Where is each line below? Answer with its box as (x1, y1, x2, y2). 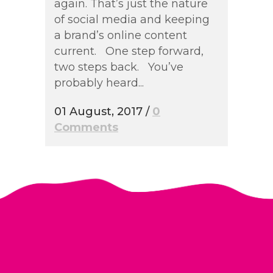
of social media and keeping (54, 12, 210, 26)
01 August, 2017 (54, 104, 143, 118)
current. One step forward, (54, 44, 204, 58)
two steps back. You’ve (54, 60, 183, 74)
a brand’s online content (54, 28, 187, 42)
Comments (54, 120, 118, 134)
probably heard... (54, 76, 144, 90)
